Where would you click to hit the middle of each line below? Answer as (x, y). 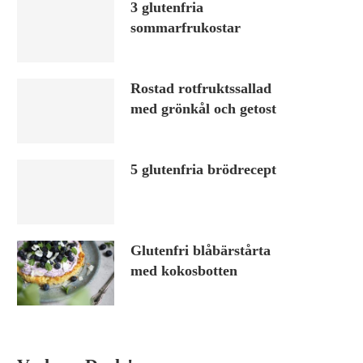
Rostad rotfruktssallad (201, 88)
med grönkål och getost (203, 109)
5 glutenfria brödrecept (203, 169)
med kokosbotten (184, 271)
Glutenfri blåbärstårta (201, 250)
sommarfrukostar (186, 28)
